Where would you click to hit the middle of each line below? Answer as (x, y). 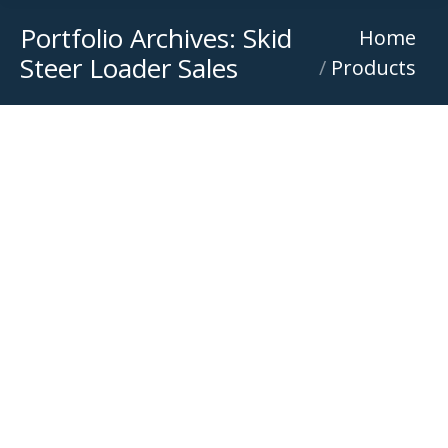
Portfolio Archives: (131, 37)
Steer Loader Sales (129, 67)
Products (373, 67)
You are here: (346, 29)
